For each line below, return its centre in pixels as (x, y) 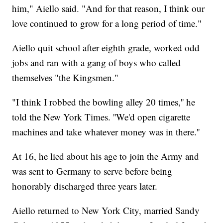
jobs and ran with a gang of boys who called (97, 63)
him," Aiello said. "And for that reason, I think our (109, 8)
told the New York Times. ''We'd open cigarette (101, 117)
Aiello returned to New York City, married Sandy (106, 211)
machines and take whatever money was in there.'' (106, 132)
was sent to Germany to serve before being (92, 171)
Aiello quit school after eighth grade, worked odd (106, 48)
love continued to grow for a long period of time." (107, 23)
